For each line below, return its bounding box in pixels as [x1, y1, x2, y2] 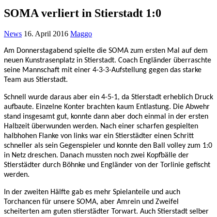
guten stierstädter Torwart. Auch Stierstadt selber [53, 207, 209, 216]
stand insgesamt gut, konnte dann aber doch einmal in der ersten [4, 112, 208, 121]
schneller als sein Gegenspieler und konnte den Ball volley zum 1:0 [4, 141, 212, 150]
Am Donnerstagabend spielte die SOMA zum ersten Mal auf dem [4, 46, 208, 55]
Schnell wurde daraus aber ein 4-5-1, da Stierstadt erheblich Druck [4, 93, 213, 101]
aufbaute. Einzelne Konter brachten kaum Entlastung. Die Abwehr [4, 103, 210, 111]
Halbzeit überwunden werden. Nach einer [4, 122, 137, 130]
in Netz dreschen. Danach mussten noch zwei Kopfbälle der [4, 151, 189, 159]
